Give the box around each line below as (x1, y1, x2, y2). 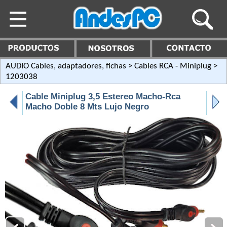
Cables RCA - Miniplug (134, 61, 211, 70)
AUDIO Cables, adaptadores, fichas (6, 61, 126, 70)
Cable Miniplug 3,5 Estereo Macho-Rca (25, 91, 180, 101)
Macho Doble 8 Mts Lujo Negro (25, 101, 149, 111)
